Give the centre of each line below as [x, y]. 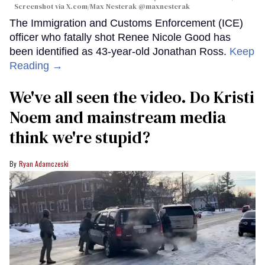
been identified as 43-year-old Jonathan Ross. [119, 52]
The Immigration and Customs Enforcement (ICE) [126, 23]
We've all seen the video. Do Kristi [132, 97]
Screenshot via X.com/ [52, 7]
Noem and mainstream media [118, 117]
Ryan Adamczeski [44, 164]
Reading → [36, 66]
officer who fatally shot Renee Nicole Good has [120, 38]
